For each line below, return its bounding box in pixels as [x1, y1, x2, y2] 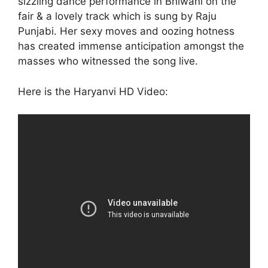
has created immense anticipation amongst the [18, 40, 244, 53]
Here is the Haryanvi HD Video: [18, 85, 168, 98]
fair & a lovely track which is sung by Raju [18, 10, 217, 23]
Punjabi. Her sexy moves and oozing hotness [18, 25, 234, 38]
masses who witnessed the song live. [18, 55, 198, 68]
